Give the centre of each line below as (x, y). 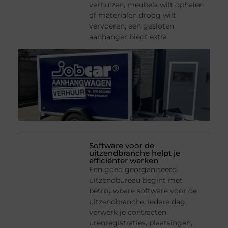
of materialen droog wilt (133, 16)
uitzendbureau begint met (136, 180)
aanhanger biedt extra (128, 37)
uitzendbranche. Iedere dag (137, 202)
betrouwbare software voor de (143, 191)
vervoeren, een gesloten (132, 26)
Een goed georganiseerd (133, 170)
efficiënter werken (124, 161)
